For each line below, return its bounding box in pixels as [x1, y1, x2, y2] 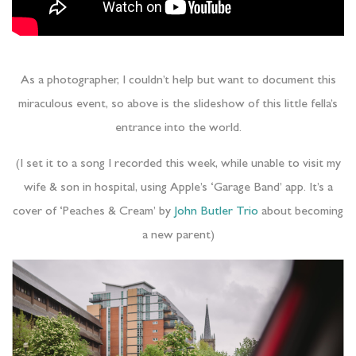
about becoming [258, 205, 343, 219]
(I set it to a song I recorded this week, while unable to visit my [15, 157, 341, 171]
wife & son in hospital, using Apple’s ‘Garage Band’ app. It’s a [23, 181, 333, 195]
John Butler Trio [174, 205, 258, 219]
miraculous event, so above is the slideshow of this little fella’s [18, 99, 338, 112]
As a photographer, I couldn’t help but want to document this [20, 75, 336, 88]
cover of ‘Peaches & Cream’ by [13, 205, 174, 219]
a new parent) [141, 229, 215, 242]
